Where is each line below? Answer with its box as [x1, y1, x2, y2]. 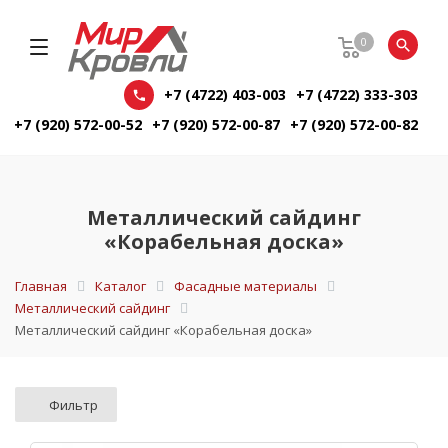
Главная [15, 277, 67, 296]
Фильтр [49, 396, 98, 415]
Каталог [95, 277, 146, 296]
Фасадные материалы [174, 277, 317, 296]
